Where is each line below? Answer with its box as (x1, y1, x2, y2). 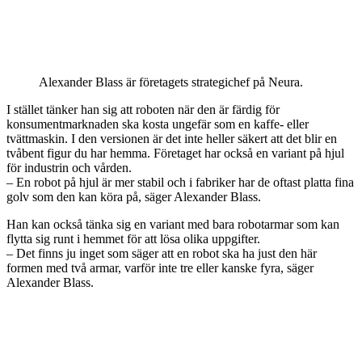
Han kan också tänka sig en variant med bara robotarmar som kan (6, 217, 339, 231)
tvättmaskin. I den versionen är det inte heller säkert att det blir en (6, 131, 337, 145)
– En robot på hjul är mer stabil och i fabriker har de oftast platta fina (6, 175, 354, 189)
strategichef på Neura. (192, 74, 303, 89)
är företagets (126, 74, 192, 89)
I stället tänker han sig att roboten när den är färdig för (6, 102, 280, 116)
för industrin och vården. (6, 160, 132, 175)
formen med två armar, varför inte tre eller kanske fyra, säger (6, 260, 314, 275)
